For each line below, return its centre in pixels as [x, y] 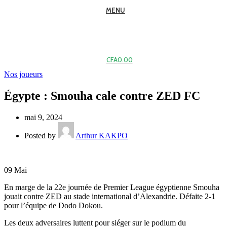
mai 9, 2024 [43, 117]
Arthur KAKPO [102, 135]
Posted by [40, 135]
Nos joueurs [23, 74]
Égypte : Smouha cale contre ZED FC [102, 96]
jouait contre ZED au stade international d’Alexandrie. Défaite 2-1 [110, 196]
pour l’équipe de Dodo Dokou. [53, 205]
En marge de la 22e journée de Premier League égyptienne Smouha [112, 187]
